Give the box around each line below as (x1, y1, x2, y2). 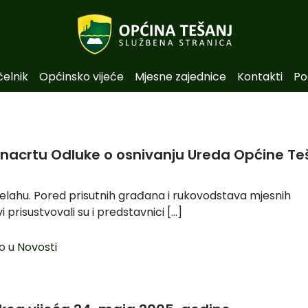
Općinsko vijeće (38, 69, 124, 85)
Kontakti (236, 69, 283, 85)
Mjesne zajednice (134, 69, 226, 85)
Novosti (16, 239, 57, 255)
